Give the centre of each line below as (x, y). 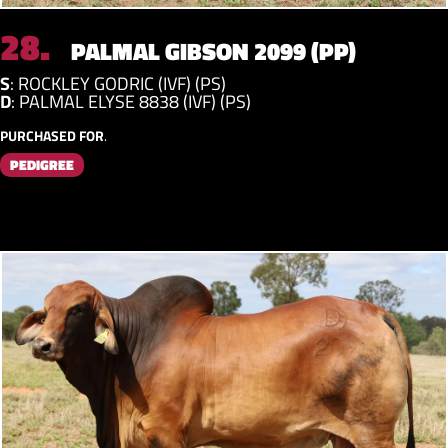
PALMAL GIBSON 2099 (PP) (211, 50)
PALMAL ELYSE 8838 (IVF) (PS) (135, 101)
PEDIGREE (42, 164)
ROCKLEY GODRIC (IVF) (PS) (122, 83)
